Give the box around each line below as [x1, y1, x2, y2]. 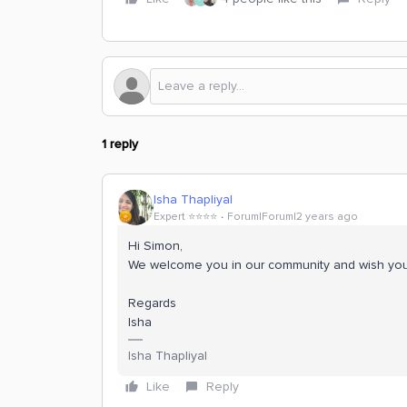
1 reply [102, 136, 138, 152]
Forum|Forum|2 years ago [227, 209, 358, 223]
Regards [128, 295, 176, 311]
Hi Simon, [128, 238, 183, 253]
